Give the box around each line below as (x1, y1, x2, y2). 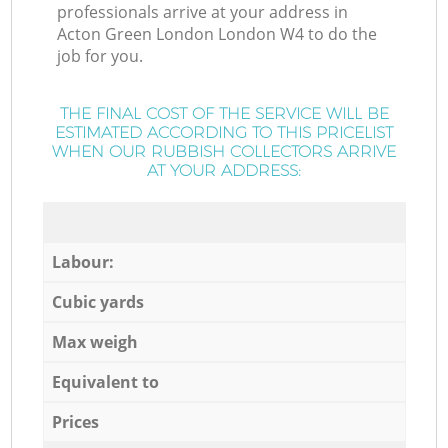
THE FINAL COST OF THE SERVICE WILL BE (59, 104, 389, 124)
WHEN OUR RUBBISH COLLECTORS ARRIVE (52, 142, 396, 162)
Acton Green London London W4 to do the (57, 23, 378, 46)
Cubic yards (51, 290, 144, 313)
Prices (51, 410, 99, 433)
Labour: (51, 250, 114, 273)
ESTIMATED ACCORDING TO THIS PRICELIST (55, 123, 393, 143)
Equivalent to (51, 370, 159, 393)
